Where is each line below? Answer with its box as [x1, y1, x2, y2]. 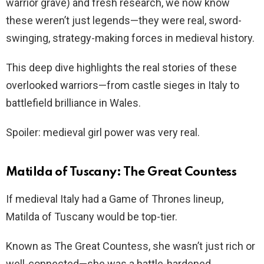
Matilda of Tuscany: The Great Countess [6, 166, 237, 179]
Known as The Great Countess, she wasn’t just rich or [6, 239, 255, 252]
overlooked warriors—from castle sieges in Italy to [6, 78, 239, 91]
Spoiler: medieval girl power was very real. [6, 126, 200, 138]
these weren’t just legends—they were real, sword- [6, 14, 242, 27]
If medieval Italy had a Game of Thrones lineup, [6, 192, 223, 205]
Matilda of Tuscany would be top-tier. [6, 210, 177, 223]
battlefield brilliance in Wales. [6, 96, 141, 109]
